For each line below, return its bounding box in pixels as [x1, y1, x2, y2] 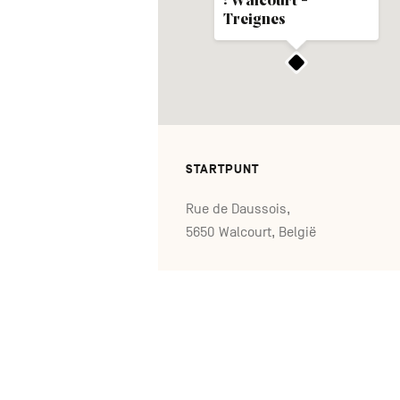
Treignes [222, 11, 286, 29]
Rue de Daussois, [186, 200, 290, 217]
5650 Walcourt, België [186, 223, 316, 240]
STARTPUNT [186, 161, 259, 177]
